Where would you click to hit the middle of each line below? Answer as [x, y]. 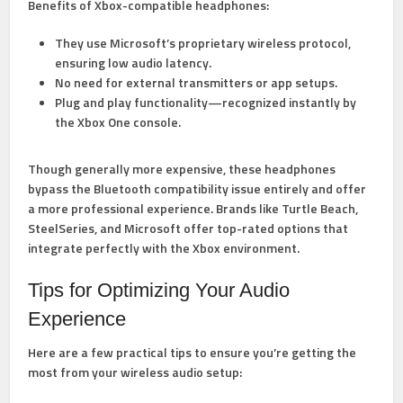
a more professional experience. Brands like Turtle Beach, [193, 209]
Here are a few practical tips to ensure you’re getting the [193, 353]
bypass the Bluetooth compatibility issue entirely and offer [197, 189]
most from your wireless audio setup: [135, 372]
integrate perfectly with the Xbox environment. [164, 248]
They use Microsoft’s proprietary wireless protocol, [203, 43]
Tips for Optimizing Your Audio [159, 291]
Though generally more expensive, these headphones [182, 169]
